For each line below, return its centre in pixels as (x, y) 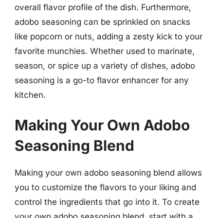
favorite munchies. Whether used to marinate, (105, 51)
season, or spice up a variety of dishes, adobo (105, 66)
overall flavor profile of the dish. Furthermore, (103, 7)
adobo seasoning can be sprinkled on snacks (102, 22)
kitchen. (30, 95)
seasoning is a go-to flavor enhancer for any (102, 80)
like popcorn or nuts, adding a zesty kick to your (109, 36)
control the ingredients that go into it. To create (107, 202)
